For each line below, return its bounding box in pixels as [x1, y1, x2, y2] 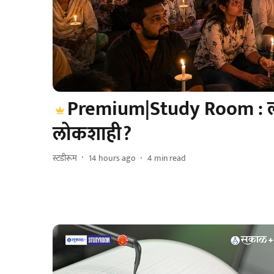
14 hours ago [89, 150, 136, 165]
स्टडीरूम [53, 150, 77, 165]
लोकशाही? [53, 118, 131, 151]
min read [154, 150, 186, 165]
